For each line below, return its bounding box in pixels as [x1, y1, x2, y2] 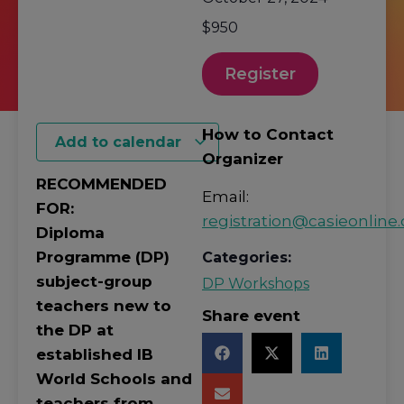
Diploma [36, 224, 105, 243]
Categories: [202, 249, 291, 267]
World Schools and [36, 370, 192, 389]
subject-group [36, 272, 152, 291]
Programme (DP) [36, 248, 170, 267]
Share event [202, 307, 300, 326]
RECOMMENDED [36, 175, 167, 194]
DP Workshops [202, 275, 309, 293]
